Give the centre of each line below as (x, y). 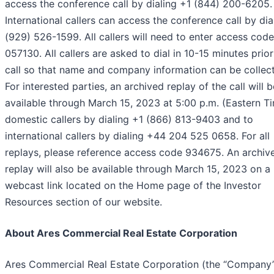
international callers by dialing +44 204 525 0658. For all (137, 136)
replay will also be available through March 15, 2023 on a (138, 169)
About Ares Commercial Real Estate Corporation (121, 233)
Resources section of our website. (83, 202)
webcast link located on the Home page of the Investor (133, 186)
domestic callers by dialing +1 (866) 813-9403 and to (129, 120)
